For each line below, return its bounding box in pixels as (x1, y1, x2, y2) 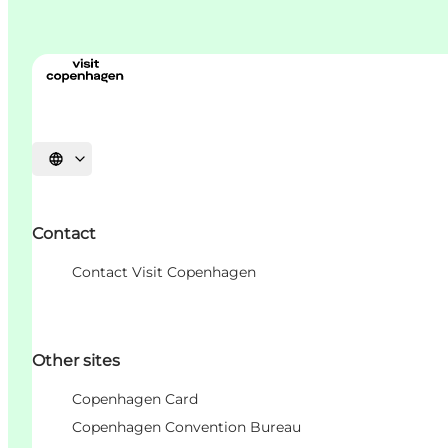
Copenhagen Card (72, 389, 198, 408)
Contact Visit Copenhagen (72, 262, 256, 281)
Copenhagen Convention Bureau (72, 417, 301, 436)
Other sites (32, 350, 120, 370)
